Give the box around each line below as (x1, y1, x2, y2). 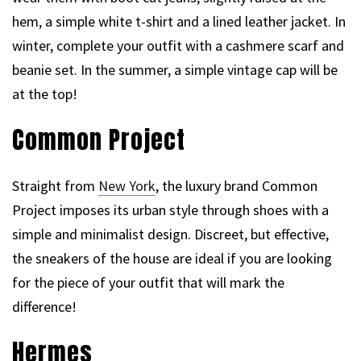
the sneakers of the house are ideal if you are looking (12, 249, 332, 268)
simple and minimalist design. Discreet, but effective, (12, 225, 329, 244)
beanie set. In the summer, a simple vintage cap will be (12, 60, 338, 80)
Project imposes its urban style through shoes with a (12, 201, 329, 220)
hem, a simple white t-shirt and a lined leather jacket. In (12, 12, 346, 31)
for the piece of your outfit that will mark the (12, 273, 284, 293)
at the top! (12, 85, 77, 104)
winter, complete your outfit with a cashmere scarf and (12, 36, 344, 56)
